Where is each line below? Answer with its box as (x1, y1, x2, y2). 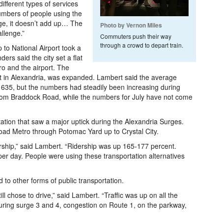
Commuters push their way (100, 32, 171, 40)
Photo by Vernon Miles (100, 21, 162, 29)
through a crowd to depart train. (100, 41, 183, 49)
